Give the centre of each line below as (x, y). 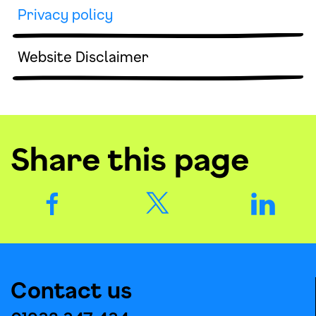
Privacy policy (65, 14)
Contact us (71, 290)
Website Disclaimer (83, 57)
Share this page (130, 159)
